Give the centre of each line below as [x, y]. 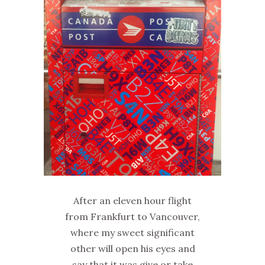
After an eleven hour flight [132, 201]
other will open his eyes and [132, 249]
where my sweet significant [132, 233]
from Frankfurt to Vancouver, [132, 217]
